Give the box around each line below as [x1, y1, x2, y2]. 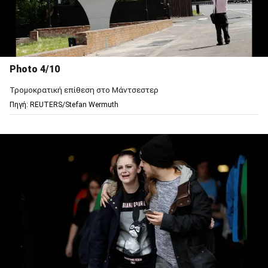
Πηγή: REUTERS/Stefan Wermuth [10, 100, 118, 109]
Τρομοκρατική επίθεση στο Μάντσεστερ [10, 85, 159, 95]
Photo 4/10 [10, 63, 60, 75]
